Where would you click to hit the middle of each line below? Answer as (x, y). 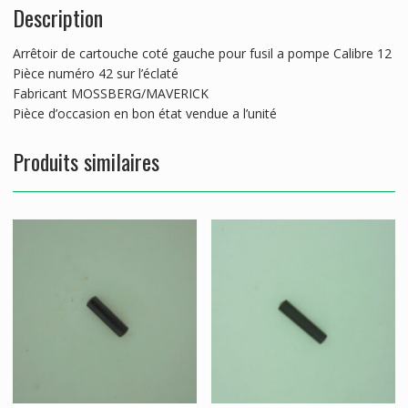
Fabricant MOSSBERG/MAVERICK (110, 94)
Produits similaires (86, 162)
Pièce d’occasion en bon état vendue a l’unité (144, 114)
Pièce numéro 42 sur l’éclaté (95, 74)
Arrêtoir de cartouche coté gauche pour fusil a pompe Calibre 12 (202, 54)
